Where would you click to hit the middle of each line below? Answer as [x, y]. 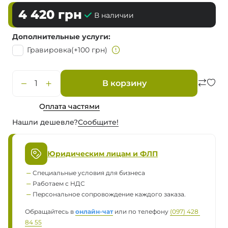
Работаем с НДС [59, 184]
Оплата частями [69, 106]
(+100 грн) [89, 50]
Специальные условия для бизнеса [89, 173]
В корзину [124, 83]
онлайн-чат [94, 212]
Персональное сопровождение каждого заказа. [109, 195]
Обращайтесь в [50, 212]
